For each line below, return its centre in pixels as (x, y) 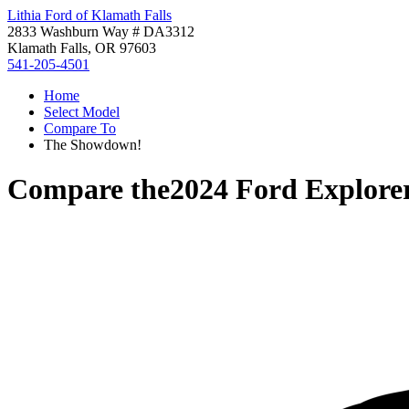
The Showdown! (93, 145)
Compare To (80, 128)
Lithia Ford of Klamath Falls (89, 15)
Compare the (89, 189)
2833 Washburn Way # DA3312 (101, 31)
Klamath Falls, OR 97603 (82, 48)
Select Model (82, 112)
